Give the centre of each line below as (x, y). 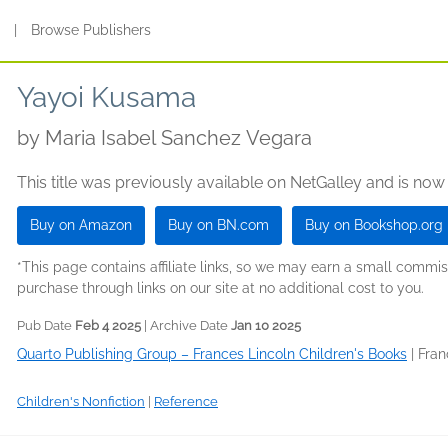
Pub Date (46, 325)
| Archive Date (186, 325)
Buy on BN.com (218, 225)
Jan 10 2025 (266, 325)
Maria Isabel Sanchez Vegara (178, 138)
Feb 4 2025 (108, 325)
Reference (186, 401)
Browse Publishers (91, 30)
